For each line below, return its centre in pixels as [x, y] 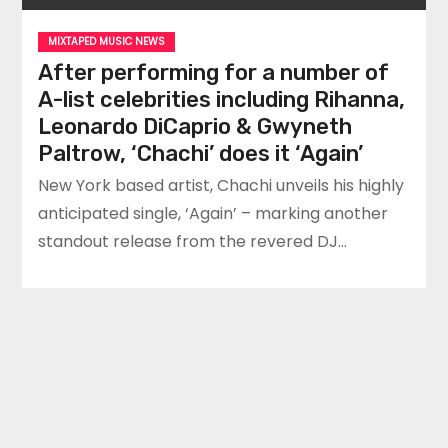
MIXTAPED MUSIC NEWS [107, 41]
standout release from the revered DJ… [193, 241]
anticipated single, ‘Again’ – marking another [213, 213]
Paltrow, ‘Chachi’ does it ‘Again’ [201, 153]
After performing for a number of [214, 72]
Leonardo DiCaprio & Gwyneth [195, 126]
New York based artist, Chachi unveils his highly [221, 185]
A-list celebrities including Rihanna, [222, 99]
